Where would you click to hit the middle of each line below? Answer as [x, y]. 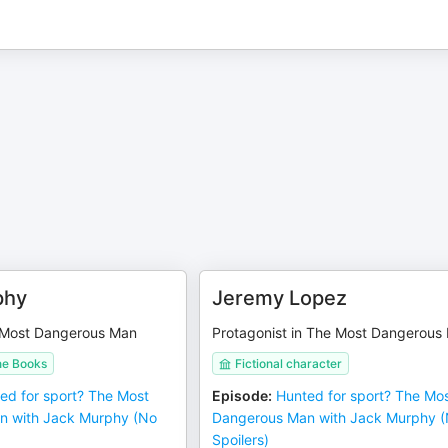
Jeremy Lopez [280, 298]
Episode [240, 395]
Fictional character [289, 363]
